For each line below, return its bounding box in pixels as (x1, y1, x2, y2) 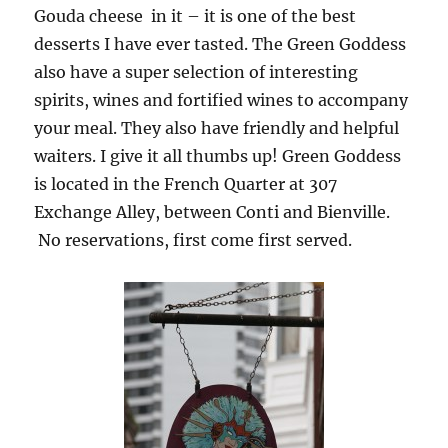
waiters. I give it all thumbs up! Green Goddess (34, 146, 402, 167)
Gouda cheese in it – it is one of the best (34, 6, 357, 27)
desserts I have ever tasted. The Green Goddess (34, 34, 407, 55)
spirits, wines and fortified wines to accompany (34, 90, 409, 111)
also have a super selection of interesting (34, 62, 359, 83)
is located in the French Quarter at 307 (34, 174, 338, 195)
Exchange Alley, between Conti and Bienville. (34, 202, 391, 223)
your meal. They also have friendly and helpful (34, 118, 400, 139)
